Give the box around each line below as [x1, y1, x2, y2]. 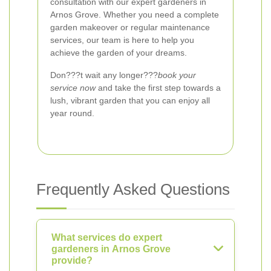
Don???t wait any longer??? [50, 70, 158, 80]
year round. [50, 108, 94, 118]
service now [50, 83, 96, 93]
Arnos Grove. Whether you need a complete [50, 10, 219, 19]
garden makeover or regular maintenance [50, 22, 210, 32]
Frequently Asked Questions [36, 180, 230, 198]
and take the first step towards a [96, 83, 221, 93]
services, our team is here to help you [50, 35, 194, 45]
